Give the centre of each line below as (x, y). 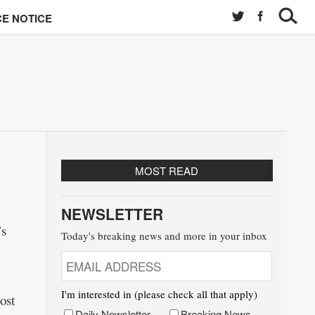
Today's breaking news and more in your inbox (164, 236)
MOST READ (167, 171)
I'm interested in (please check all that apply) (159, 294)
